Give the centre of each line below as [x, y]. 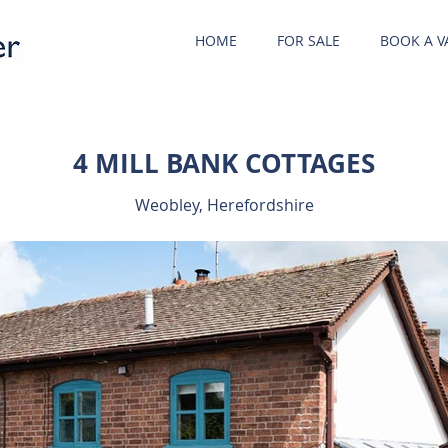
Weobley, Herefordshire [224, 205]
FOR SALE [308, 40]
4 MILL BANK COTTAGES [224, 163]
